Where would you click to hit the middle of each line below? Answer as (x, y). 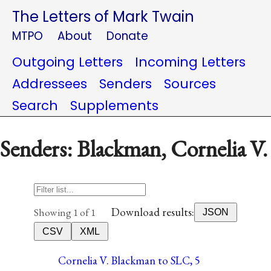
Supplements (114, 106)
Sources (190, 84)
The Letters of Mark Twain (103, 17)
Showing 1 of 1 (65, 212)
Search (35, 106)
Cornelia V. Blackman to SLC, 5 (129, 260)
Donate (127, 36)
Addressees (50, 84)
